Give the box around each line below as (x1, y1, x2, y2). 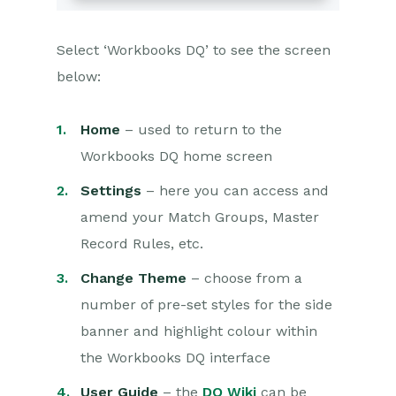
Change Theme (80, 270, 187, 287)
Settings (80, 182, 141, 200)
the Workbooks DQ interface (80, 349, 270, 367)
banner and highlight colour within (80, 323, 317, 340)
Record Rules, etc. (80, 235, 203, 253)
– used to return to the (120, 121, 282, 139)
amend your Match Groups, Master (80, 209, 319, 226)
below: (57, 68, 101, 86)
